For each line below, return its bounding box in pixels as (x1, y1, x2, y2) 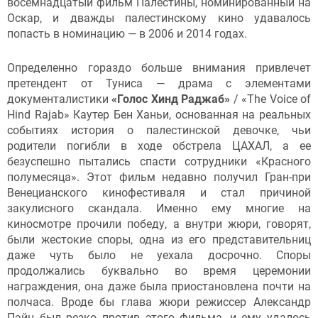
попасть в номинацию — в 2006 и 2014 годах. (7, 27, 247, 41)
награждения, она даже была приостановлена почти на (7, 279, 311, 293)
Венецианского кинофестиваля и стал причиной (7, 185, 311, 199)
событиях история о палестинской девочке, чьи (7, 123, 311, 137)
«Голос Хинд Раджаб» (111, 92, 231, 106)
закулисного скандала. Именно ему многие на (7, 201, 311, 215)
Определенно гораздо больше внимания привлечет (7, 60, 311, 75)
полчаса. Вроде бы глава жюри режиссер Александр (7, 295, 311, 309)
